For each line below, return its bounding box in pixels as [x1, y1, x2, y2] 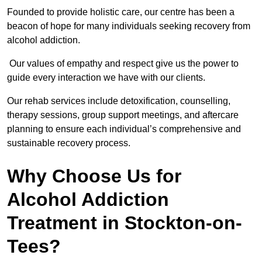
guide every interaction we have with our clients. [7, 73, 205, 83]
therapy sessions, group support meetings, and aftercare [7, 110, 239, 120]
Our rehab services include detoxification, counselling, [7, 96, 230, 106]
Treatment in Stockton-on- [7, 212, 242, 234]
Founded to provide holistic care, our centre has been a [7, 7, 235, 18]
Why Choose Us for [7, 166, 181, 187]
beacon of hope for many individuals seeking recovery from [7, 21, 250, 32]
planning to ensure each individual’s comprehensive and [7, 124, 241, 135]
